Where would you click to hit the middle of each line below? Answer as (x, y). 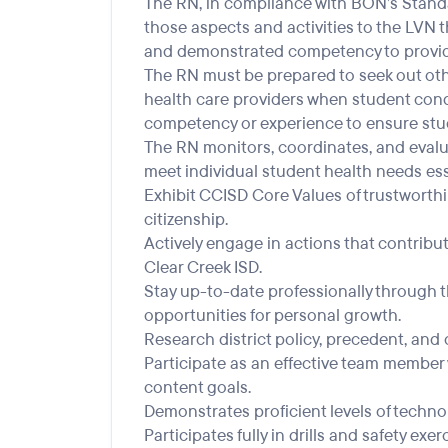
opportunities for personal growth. (272, 315)
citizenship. (186, 219)
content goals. (197, 387)
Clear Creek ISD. (203, 267)
